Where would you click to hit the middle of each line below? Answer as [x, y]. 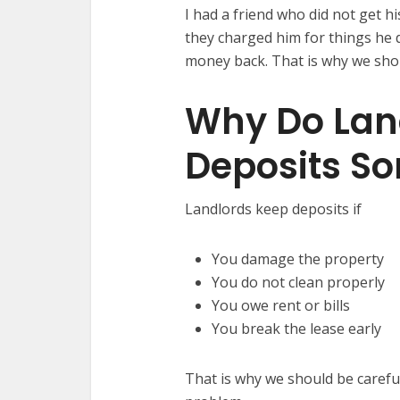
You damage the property [298, 258]
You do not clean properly [298, 282]
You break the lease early [296, 328]
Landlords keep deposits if [273, 208]
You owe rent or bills [281, 305]
